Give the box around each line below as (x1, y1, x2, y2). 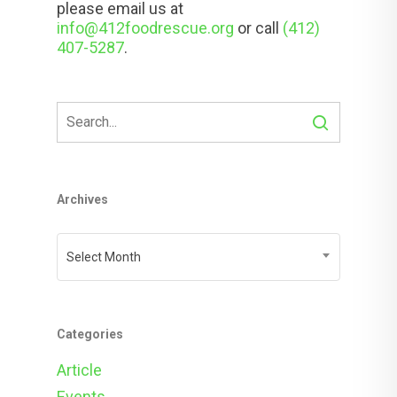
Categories (57, 327, 123, 341)
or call (234, 19, 283, 37)
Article (57, 361, 102, 379)
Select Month (66, 250, 141, 264)
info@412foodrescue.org (57, 19, 234, 37)
